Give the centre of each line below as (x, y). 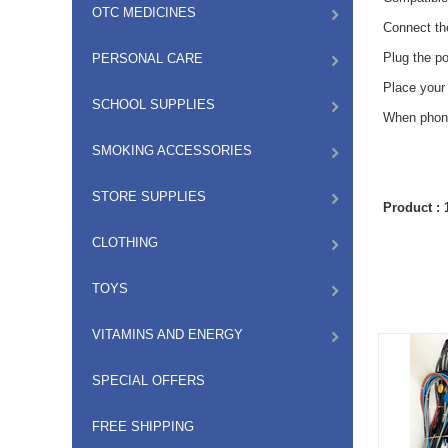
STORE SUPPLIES (149, 196)
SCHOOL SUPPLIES (153, 104)
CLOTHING (125, 242)
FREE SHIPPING (143, 426)
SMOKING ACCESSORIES (172, 150)
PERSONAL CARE (147, 58)
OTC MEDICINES (144, 12)
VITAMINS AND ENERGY (167, 334)
